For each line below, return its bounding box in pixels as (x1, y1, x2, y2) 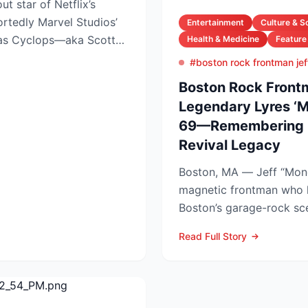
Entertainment (187, 17, 244, 27)
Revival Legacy (179, 137, 280, 153)
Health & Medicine (187, 34, 259, 44)
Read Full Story (179, 230, 247, 242)
